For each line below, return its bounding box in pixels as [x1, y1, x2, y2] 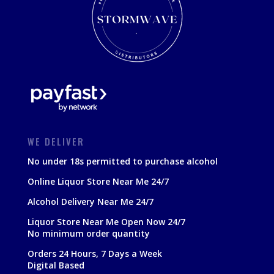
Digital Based [27, 259, 84, 272]
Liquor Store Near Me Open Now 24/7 [27, 216, 185, 228]
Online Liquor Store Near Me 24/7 [27, 176, 169, 188]
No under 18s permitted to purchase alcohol [27, 155, 218, 168]
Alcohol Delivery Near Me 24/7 [27, 196, 154, 208]
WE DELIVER [27, 135, 84, 149]
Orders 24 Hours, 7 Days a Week [27, 248, 162, 260]
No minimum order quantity [27, 228, 150, 240]
